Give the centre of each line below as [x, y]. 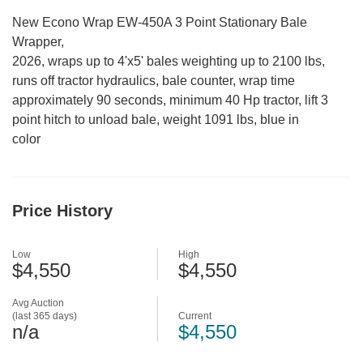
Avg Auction [38, 303]
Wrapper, [38, 42]
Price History [62, 211]
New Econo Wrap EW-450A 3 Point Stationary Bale [160, 22]
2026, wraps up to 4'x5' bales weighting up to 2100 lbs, [169, 61]
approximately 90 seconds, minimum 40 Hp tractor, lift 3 [170, 100]
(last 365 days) [45, 316]
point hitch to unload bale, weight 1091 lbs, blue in [156, 120]
